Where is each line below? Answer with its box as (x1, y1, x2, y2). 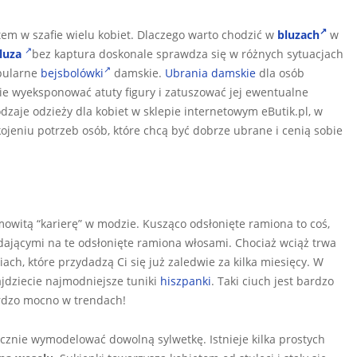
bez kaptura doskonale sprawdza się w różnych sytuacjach (32, 45, 343, 61)
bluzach (277, 26, 320, 42)
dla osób (256, 65, 304, 80)
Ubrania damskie (165, 65, 256, 80)
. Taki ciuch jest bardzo (211, 273, 334, 288)
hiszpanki (160, 273, 211, 288)
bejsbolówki (41, 65, 104, 80)
